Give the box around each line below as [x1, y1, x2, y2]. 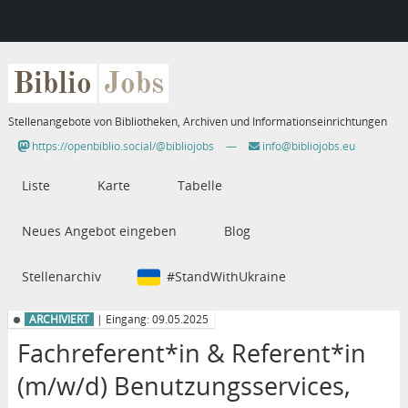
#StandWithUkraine [166, 268, 286, 286]
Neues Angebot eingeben [21, 222, 177, 240]
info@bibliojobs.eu [259, 138, 355, 155]
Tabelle [177, 177, 222, 195]
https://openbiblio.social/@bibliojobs [28, 138, 214, 155]
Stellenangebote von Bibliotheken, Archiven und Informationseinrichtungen [7, 114, 387, 130]
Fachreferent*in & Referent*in [16, 335, 366, 370]
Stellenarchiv [21, 268, 101, 286]
